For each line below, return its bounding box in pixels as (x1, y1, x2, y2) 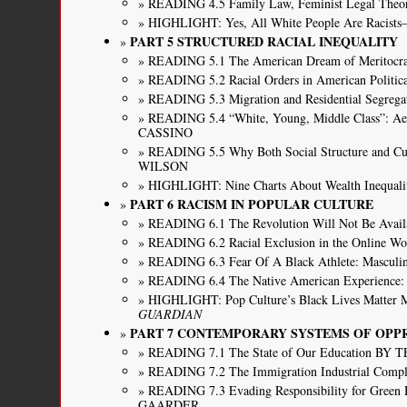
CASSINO (138, 124, 194, 141)
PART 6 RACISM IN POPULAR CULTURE (130, 194, 374, 213)
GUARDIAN (138, 305, 203, 323)
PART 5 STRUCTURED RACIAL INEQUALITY (130, 32, 399, 51)
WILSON (138, 157, 189, 174)
